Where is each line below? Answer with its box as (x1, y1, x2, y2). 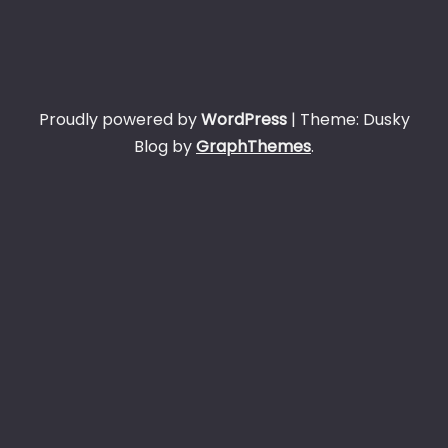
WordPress (200, 108, 287, 131)
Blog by (134, 135, 196, 158)
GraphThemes (196, 135, 311, 158)
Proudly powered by (38, 108, 201, 131)
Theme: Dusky (299, 108, 410, 131)
